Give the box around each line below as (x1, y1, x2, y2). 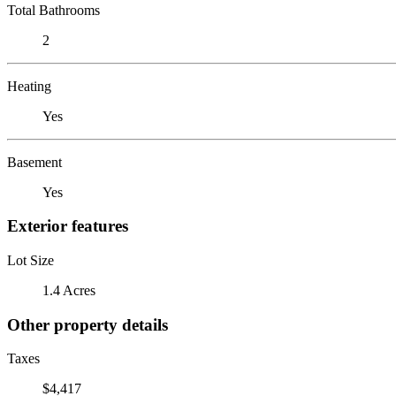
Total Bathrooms (7, 2, 100, 18)
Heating (7, 78, 51, 94)
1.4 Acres (42, 282, 95, 298)
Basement (7, 154, 62, 170)
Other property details (7, 315, 168, 334)
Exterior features (7, 217, 128, 236)
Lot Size (7, 252, 54, 268)
